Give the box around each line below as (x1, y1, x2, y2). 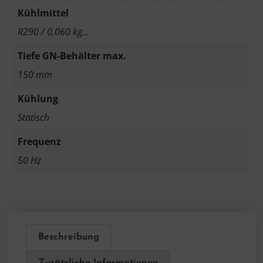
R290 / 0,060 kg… (18, 25, 89, 39)
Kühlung (18, 92, 58, 106)
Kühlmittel (18, 6, 69, 20)
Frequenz (18, 135, 61, 149)
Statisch (18, 111, 49, 124)
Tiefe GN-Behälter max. (18, 49, 126, 63)
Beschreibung (38, 232, 99, 242)
